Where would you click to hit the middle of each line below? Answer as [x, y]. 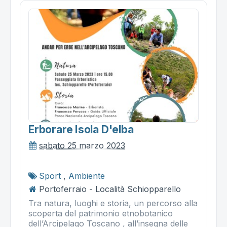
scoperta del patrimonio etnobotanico [101, 213]
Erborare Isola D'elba [81, 129]
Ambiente [87, 176]
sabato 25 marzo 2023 [82, 145]
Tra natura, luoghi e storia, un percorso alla [113, 203]
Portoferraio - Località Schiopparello [110, 189]
